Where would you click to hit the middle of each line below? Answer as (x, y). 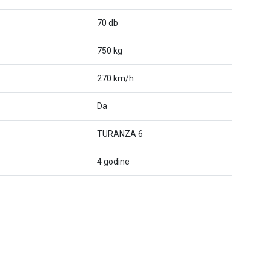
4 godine (113, 162)
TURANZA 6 (120, 134)
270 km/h (115, 78)
